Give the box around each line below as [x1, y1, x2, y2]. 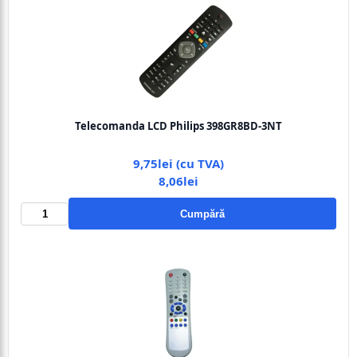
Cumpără [180, 207, 225, 220]
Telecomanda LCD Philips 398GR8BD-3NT [75, 119, 282, 133]
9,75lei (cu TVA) [133, 155, 224, 171]
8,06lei [159, 173, 198, 189]
